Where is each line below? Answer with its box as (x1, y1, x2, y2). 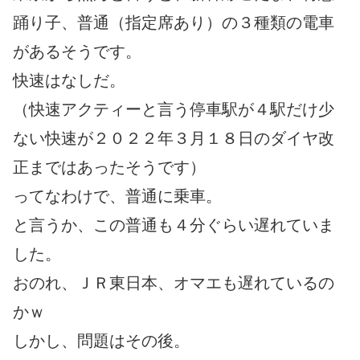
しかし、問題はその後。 (13, 332, 190, 350)
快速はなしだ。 (13, 72, 125, 90)
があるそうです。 (13, 43, 141, 61)
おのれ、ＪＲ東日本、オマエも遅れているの (13, 274, 334, 292)
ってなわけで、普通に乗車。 (13, 187, 222, 206)
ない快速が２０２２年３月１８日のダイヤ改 (13, 129, 334, 148)
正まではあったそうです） (13, 158, 206, 177)
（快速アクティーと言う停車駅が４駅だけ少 (13, 100, 334, 119)
